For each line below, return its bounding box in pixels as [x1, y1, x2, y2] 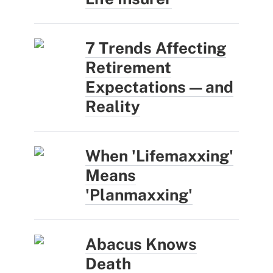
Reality [85, 96, 140, 116]
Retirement [85, 57, 171, 77]
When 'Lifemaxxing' [85, 146, 233, 165]
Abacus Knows [85, 234, 197, 253]
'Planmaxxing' [85, 185, 193, 204]
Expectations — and [85, 77, 233, 96]
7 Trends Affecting [85, 38, 226, 57]
